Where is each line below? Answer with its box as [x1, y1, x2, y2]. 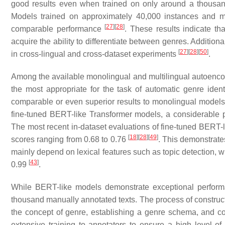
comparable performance [11, 25, 105, 33]
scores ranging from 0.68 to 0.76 [11, 135, 128, 144]
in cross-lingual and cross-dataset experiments [11, 50, 178, 58]
